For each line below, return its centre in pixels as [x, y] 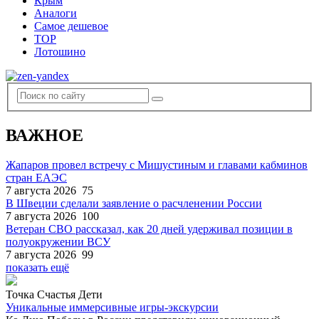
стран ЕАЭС [36, 178]
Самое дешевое [71, 26]
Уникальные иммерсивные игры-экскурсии [112, 308]
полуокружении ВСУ [58, 242]
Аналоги [56, 13]
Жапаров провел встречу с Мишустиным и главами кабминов [157, 165]
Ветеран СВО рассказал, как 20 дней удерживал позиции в [149, 229]
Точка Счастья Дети [54, 295]
